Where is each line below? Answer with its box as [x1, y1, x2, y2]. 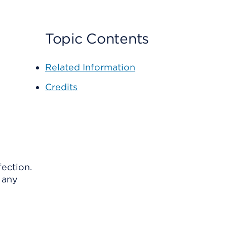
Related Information [45, 62, 135, 72]
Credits [45, 82, 78, 92]
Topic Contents [45, 30, 149, 47]
